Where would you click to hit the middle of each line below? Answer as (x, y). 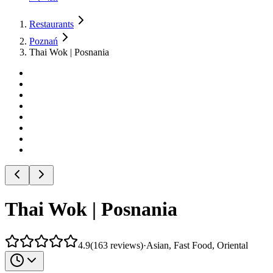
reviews (125, 245)
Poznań (44, 41)
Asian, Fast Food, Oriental (197, 245)
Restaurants (51, 24)
